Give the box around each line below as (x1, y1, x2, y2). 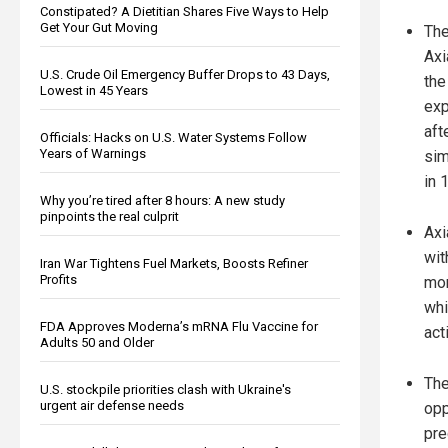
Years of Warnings (40, 145, 146, 161)
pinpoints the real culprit (40, 208, 179, 224)
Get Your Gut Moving (40, 19, 158, 35)
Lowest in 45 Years (40, 82, 148, 98)
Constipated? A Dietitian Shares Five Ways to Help (40, 3, 329, 19)
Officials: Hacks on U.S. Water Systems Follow (40, 129, 307, 145)
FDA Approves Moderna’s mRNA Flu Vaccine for (40, 318, 318, 334)
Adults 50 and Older (40, 334, 154, 350)
